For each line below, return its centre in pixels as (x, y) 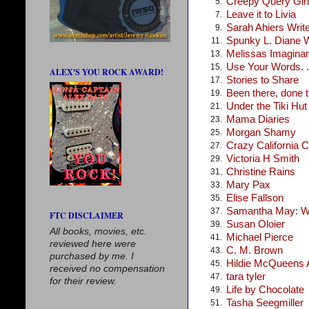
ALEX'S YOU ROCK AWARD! (107, 72)
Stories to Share (262, 80)
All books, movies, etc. (98, 231)
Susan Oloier (256, 224)
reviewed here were (93, 244)
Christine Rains (261, 171)
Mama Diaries (258, 119)
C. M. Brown (255, 250)
